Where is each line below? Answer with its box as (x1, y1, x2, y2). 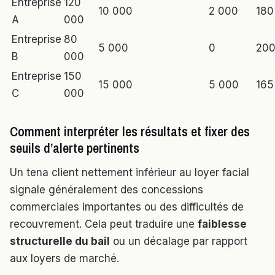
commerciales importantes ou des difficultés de (10, 201, 244, 214)
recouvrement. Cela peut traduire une (10, 218, 198, 231)
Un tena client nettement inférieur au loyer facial (10, 166, 249, 179)
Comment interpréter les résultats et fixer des (10, 122, 250, 141)
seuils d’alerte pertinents (10, 139, 139, 158)
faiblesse (198, 218, 247, 231)
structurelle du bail (10, 235, 110, 248)
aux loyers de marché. (10, 252, 119, 265)
